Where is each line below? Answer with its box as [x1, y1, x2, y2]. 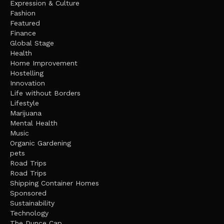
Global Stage [10, 39, 54, 47]
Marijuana [10, 109, 41, 117]
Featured [10, 19, 40, 27]
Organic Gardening [10, 139, 71, 147]
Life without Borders [10, 89, 80, 97]
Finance [10, 29, 36, 37]
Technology [10, 209, 48, 217]
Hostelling [10, 69, 43, 77]
